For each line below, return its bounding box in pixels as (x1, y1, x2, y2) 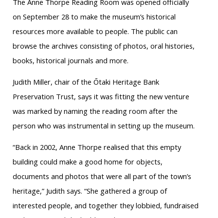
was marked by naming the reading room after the (12, 106, 178, 116)
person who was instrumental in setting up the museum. (12, 121, 195, 131)
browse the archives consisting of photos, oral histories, (12, 41, 195, 51)
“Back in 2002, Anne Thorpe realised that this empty (12, 142, 181, 152)
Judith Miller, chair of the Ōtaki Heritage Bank (12, 77, 159, 87)
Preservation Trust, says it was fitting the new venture (12, 91, 189, 102)
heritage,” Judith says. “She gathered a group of (12, 186, 167, 196)
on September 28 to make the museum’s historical (12, 12, 176, 22)
